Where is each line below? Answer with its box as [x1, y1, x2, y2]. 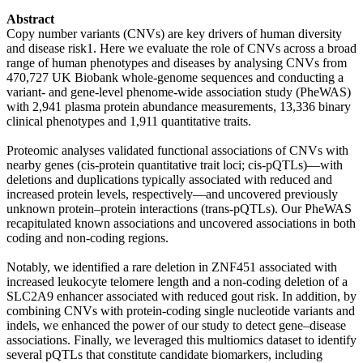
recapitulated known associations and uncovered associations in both [6, 216, 356, 230]
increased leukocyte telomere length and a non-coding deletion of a [6, 274, 348, 288]
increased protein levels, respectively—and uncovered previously [6, 186, 338, 201]
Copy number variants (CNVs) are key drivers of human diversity [6, 26, 342, 41]
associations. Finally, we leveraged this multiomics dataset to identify [6, 332, 357, 347]
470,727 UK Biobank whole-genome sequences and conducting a [6, 70, 344, 84]
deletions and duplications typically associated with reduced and [6, 172, 332, 186]
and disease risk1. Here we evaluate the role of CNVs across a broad [6, 41, 357, 55]
